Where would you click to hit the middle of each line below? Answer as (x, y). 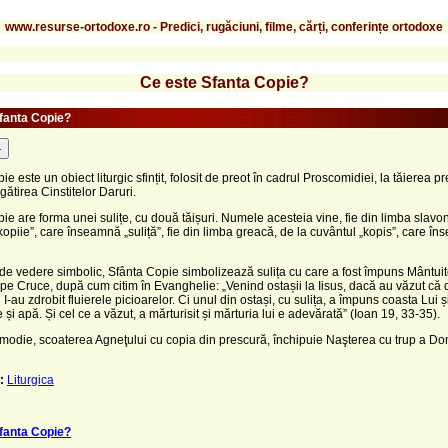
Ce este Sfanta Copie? (224, 82)
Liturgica (30, 379)
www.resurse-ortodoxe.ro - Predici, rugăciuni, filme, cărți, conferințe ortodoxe (224, 26)
